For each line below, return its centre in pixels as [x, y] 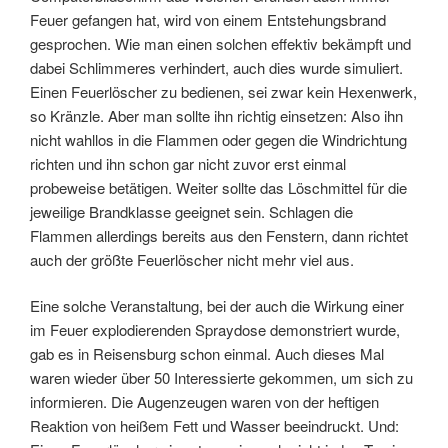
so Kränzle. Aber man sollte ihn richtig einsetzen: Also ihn [216, 115]
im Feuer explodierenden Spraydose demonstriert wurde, [215, 330]
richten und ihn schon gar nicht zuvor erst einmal [188, 163]
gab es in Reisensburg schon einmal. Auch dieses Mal [207, 354]
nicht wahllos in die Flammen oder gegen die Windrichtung [218, 139]
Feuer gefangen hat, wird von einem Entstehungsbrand [208, 19]
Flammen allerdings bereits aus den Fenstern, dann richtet [219, 235]
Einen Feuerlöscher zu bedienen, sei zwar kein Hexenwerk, [223, 91]
